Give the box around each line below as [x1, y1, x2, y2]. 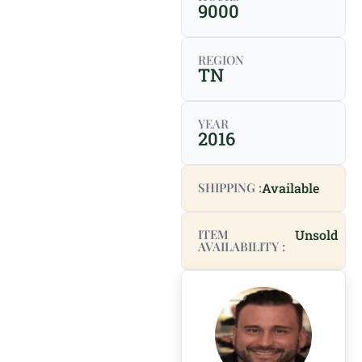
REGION [198, 51, 244, 68]
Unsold [294, 225, 338, 243]
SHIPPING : [198, 179, 262, 196]
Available [262, 179, 319, 196]
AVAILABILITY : [198, 238, 285, 255]
